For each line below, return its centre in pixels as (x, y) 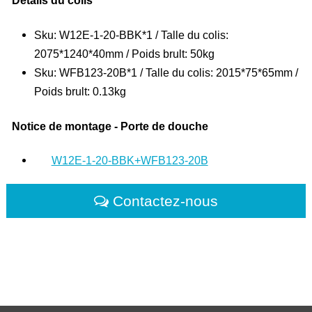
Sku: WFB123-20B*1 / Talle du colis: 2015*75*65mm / (166, 72)
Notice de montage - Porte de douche (110, 126)
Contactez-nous (165, 201)
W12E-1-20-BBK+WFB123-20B (130, 161)
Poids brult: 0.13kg (80, 91)
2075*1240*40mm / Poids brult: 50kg (125, 53)
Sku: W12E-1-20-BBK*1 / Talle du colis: (132, 34)
